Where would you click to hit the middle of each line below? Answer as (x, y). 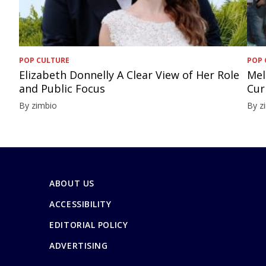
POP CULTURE (45, 60)
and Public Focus (62, 88)
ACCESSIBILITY (80, 204)
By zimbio (38, 105)
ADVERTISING (79, 245)
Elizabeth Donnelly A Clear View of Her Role (129, 75)
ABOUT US (72, 183)
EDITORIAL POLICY (89, 224)
